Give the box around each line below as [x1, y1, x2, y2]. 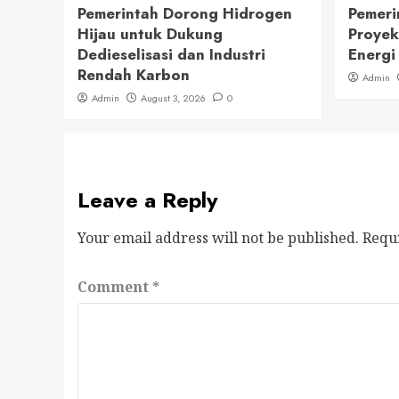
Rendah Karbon [77, 64, 190, 85]
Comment [77, 277, 152, 297]
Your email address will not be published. [77, 228, 359, 248]
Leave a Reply [77, 184, 218, 216]
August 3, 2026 [141, 91, 206, 105]
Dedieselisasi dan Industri [77, 44, 265, 65]
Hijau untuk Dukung [77, 23, 223, 45]
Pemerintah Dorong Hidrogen [77, 3, 292, 24]
